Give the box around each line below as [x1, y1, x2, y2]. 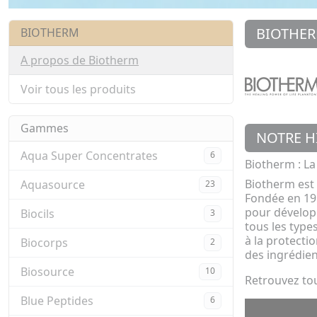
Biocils [21, 206, 54, 221]
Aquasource [21, 177, 85, 192]
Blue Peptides [21, 293, 93, 309]
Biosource [21, 264, 74, 279]
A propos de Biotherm [21, 52, 139, 68]
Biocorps [21, 235, 68, 250]
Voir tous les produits [21, 81, 136, 97]
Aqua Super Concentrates [21, 148, 158, 163]
